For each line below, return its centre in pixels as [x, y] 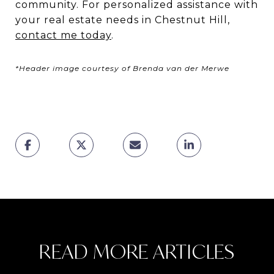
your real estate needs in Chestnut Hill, [123, 20]
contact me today [63, 35]
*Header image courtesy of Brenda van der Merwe [122, 68]
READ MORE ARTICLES [137, 251]
